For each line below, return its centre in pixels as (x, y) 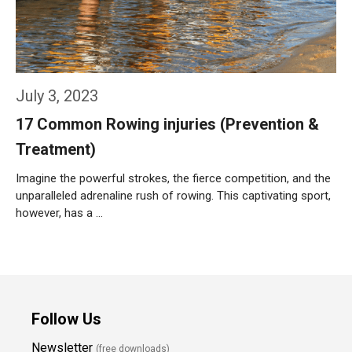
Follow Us (66, 319)
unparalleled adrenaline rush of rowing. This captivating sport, (173, 196)
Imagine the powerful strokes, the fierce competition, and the (173, 178)
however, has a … (59, 213)
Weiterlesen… (65, 255)
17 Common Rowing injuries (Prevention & (167, 124)
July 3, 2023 (57, 96)
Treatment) (56, 149)
